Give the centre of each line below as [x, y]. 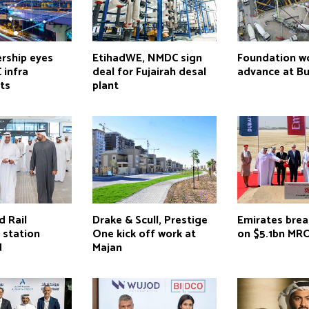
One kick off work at [144, 234]
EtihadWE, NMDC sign [147, 58]
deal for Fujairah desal [149, 72]
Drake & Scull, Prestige [150, 220]
